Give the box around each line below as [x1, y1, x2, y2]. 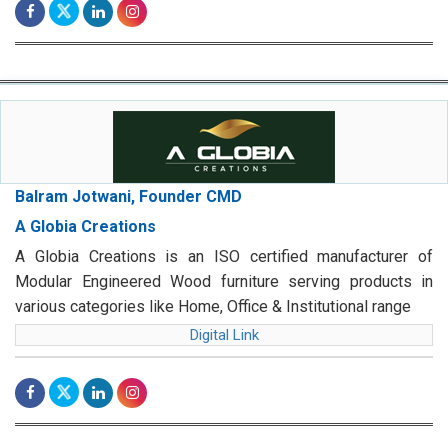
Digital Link [189, 326, 259, 345]
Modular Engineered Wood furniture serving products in [15, 272, 433, 292]
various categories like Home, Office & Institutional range [15, 297, 411, 317]
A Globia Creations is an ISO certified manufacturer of [15, 247, 433, 267]
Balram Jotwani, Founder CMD [15, 187, 242, 207]
